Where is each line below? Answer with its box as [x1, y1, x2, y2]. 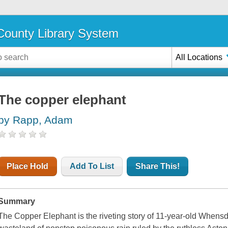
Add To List [70, 162, 115, 171]
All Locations [176, 52, 223, 62]
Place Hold [7, 162, 49, 171]
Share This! [135, 162, 180, 171]
